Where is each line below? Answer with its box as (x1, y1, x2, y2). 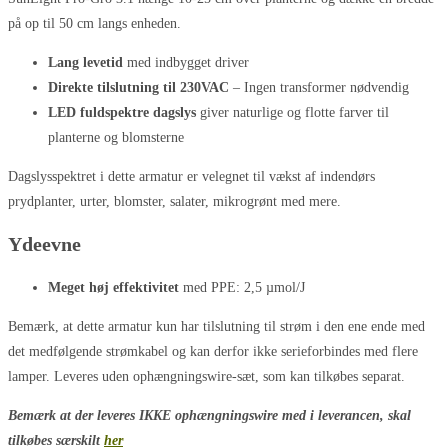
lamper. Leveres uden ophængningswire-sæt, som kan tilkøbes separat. (8, 368, 405, 384)
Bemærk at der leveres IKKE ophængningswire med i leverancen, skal (8, 407, 411, 423)
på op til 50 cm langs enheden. (8, 15, 181, 31)
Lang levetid (48, 54, 123, 70)
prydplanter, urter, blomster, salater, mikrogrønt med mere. (8, 193, 341, 209)
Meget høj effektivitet (48, 279, 179, 295)
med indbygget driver (123, 54, 249, 70)
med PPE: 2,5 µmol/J (179, 279, 305, 295)
